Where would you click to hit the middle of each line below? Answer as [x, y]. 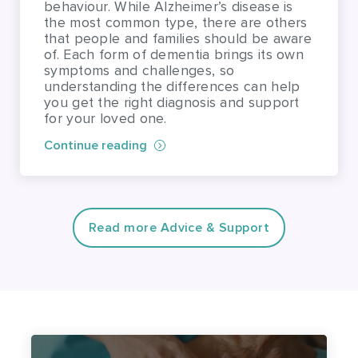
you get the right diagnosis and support [172, 30]
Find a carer [103, 321]
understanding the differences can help [172, 14]
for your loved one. [105, 46]
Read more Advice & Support [179, 155]
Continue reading [95, 72]
